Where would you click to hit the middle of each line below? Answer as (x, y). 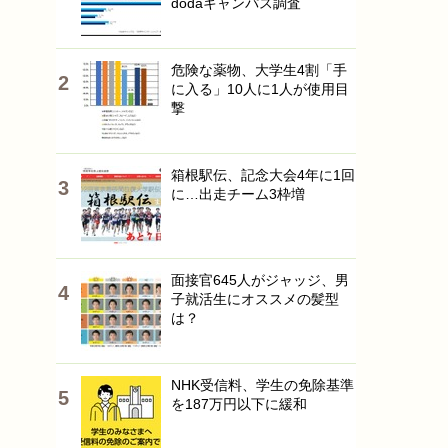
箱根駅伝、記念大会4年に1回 (263, 175)
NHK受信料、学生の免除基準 (262, 385)
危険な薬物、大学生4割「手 (259, 70)
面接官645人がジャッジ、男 (260, 280)
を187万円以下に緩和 (239, 404)
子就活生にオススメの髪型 (255, 299)
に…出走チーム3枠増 (238, 194)
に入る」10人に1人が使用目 (260, 89)
